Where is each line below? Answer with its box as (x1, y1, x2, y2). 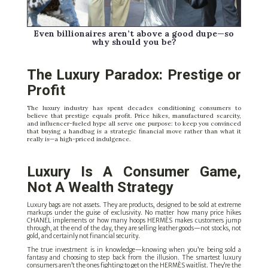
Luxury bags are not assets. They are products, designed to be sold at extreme (26, 201, 242, 209)
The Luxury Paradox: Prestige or (26, 66, 242, 84)
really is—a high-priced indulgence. (26, 135, 130, 144)
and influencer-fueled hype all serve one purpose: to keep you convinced (26, 120, 242, 128)
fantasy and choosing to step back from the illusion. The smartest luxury (26, 254, 242, 262)
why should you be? (91, 36, 176, 48)
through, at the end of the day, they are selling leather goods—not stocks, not (26, 224, 242, 233)
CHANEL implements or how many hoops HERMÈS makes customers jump (26, 217, 242, 225)
